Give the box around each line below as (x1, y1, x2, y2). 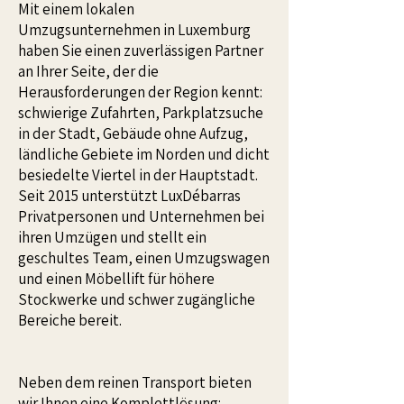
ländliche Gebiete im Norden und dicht (18, 144, 270, 164)
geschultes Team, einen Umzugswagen (18, 248, 270, 268)
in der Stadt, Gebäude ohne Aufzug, (18, 124, 248, 143)
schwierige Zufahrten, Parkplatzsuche (18, 103, 263, 123)
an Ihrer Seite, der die (18, 61, 159, 81)
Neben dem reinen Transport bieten (18, 372, 252, 392)
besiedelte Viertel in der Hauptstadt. (18, 165, 258, 185)
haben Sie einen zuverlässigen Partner (18, 41, 263, 60)
